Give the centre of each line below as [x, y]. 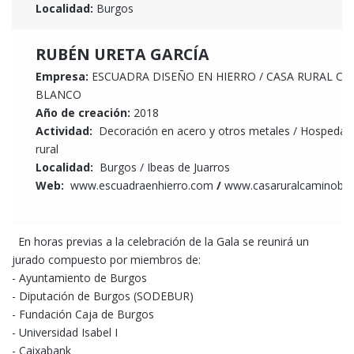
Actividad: [66, 131]
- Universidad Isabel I [65, 333]
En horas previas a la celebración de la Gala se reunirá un [160, 242]
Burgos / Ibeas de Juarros [165, 168]
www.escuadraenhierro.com [142, 186]
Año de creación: [85, 113]
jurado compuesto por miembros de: [106, 260]
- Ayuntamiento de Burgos [79, 278]
